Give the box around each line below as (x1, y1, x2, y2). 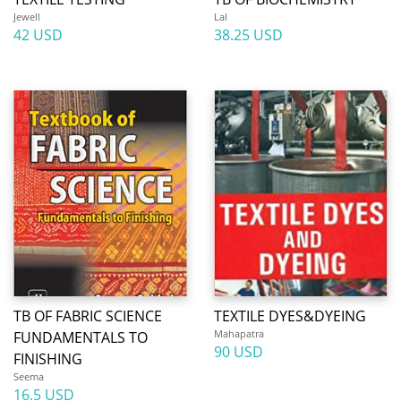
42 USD (13, 25, 63, 45)
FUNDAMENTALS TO (13, 328, 148, 347)
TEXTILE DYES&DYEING (214, 306, 366, 326)
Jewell (13, 10, 40, 23)
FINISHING (13, 349, 82, 369)
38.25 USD (214, 25, 283, 45)
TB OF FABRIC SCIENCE (13, 306, 162, 326)
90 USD (214, 342, 263, 362)
